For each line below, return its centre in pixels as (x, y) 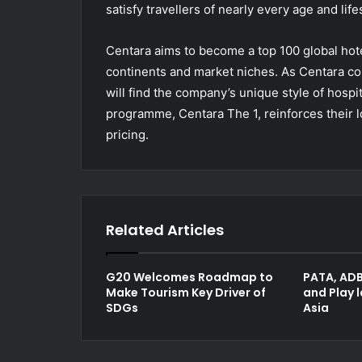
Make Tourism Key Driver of (185, 292)
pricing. (127, 134)
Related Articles (164, 229)
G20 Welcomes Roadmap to (189, 277)
